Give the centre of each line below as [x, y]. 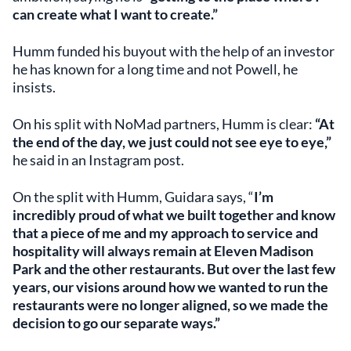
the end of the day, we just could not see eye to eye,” [172, 142]
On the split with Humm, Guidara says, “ [133, 197]
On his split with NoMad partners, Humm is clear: [164, 124]
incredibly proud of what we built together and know [174, 215]
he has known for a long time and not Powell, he [155, 69]
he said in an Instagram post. [98, 160]
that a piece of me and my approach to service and [165, 233]
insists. [34, 87]
